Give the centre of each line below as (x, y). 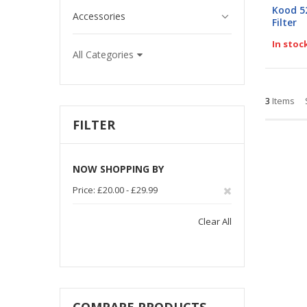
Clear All (215, 222)
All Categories (103, 55)
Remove (248, 189)
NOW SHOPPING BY (118, 169)
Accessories (99, 16)
